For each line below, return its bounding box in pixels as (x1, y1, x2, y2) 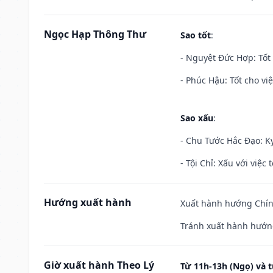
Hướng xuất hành (44, 195, 132, 209)
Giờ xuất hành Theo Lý (44, 258, 154, 272)
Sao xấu (180, 112, 213, 124)
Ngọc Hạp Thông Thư (44, 27, 146, 41)
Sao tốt (180, 29, 211, 41)
